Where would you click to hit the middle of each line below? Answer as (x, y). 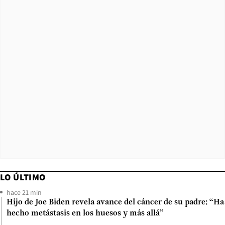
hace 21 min (24, 192)
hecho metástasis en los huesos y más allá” (85, 213)
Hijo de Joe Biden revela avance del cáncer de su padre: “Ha (115, 202)
